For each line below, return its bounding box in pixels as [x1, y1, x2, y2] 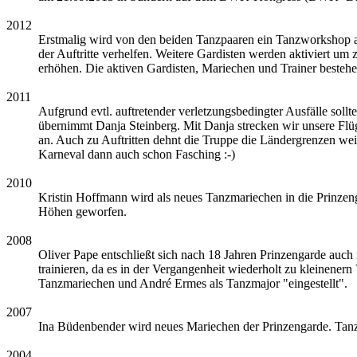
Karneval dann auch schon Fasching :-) [38, 147, 235, 161]
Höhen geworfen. [38, 204, 127, 218]
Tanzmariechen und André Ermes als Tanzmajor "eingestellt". [38, 276, 347, 290]
